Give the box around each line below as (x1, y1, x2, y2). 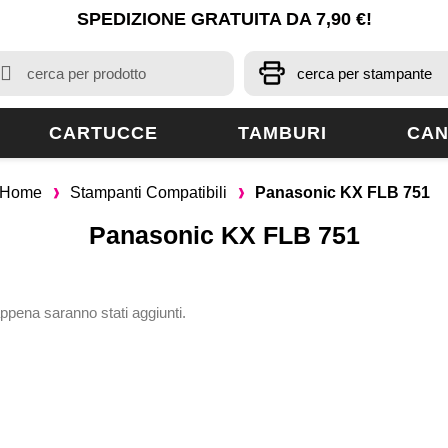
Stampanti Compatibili (69, 184, 227, 201)
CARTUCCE (49, 123, 158, 143)
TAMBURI (238, 123, 327, 143)
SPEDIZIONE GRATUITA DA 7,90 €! (76, 9, 372, 29)
